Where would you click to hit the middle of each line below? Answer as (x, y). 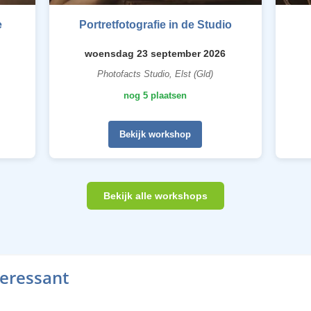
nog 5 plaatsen (155, 95)
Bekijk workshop (155, 134)
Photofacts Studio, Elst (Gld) (155, 74)
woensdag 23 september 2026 (155, 53)
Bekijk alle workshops (155, 196)
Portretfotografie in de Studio (155, 25)
